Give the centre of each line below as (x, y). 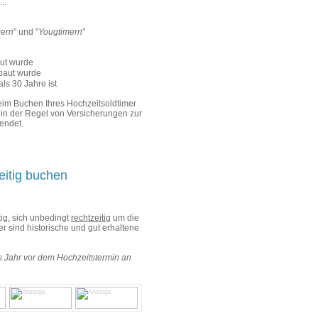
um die (125, 218)
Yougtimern (60, 32)
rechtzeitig (91, 218)
